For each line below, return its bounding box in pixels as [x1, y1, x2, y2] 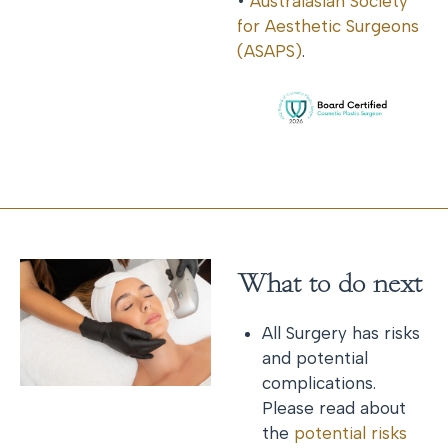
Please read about [262, 397, 407, 418]
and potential [262, 347, 369, 368]
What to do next [236, 267, 422, 301]
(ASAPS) [236, 41, 302, 61]
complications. [262, 372, 377, 393]
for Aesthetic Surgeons [236, 16, 419, 36]
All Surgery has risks [262, 322, 421, 343]
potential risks [294, 422, 408, 443]
